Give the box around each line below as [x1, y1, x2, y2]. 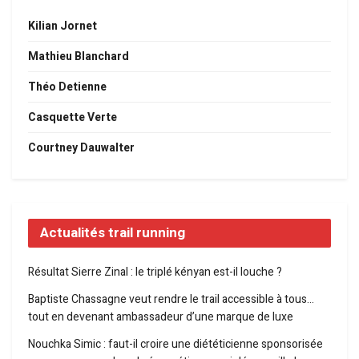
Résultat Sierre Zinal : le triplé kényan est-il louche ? [28, 263, 282, 280]
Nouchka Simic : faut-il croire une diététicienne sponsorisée [28, 335, 323, 353]
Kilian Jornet [28, 17, 97, 34]
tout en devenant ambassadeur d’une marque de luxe [28, 308, 293, 325]
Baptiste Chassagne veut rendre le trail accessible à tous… [28, 290, 314, 308]
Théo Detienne [28, 78, 107, 95]
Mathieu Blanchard [28, 47, 129, 65]
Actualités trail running [40, 222, 185, 243]
